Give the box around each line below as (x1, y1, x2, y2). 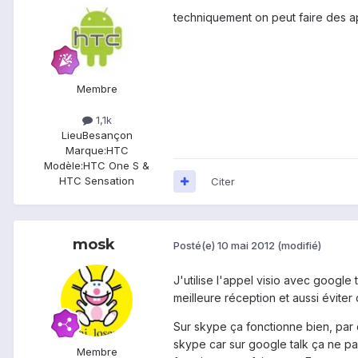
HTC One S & (83, 158, 149, 172)
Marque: (65, 143, 106, 157)
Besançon (82, 128, 133, 141)
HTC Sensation (59, 173, 134, 187)
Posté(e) (173, 239, 217, 253)
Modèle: (44, 158, 83, 172)
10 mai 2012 (217, 239, 275, 253)
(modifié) (277, 239, 321, 253)
